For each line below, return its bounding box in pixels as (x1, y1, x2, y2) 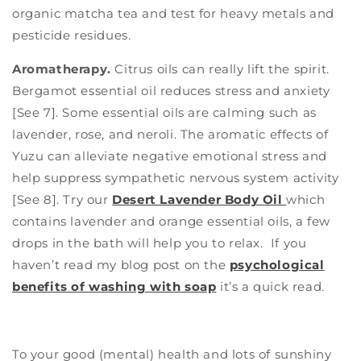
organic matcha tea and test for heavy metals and (12, 6, 334, 22)
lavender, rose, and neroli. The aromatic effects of (12, 127, 329, 143)
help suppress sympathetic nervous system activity (12, 170, 339, 186)
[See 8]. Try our (12, 192, 113, 208)
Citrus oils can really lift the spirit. (114, 61, 330, 77)
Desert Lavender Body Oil (112, 192, 287, 208)
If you (270, 235, 307, 251)
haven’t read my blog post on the (12, 257, 230, 273)
